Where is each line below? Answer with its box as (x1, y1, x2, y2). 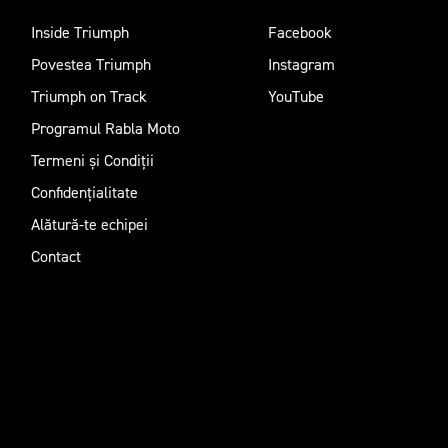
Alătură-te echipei (30, 215, 148, 235)
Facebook (268, 23, 333, 43)
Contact (30, 247, 81, 267)
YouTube (268, 87, 325, 107)
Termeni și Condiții (30, 151, 154, 171)
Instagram (268, 55, 336, 75)
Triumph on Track (30, 87, 147, 107)
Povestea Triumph (30, 55, 151, 75)
